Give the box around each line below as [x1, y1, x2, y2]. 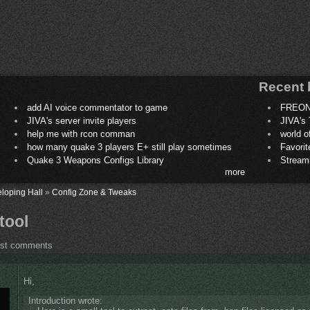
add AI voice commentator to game [26, 102, 167, 113]
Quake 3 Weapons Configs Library [26, 155, 164, 166]
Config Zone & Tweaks [52, 188, 136, 197]
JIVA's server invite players [26, 116, 136, 127]
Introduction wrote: [28, 295, 102, 307]
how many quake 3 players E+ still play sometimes [26, 142, 232, 153]
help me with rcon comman [26, 129, 135, 140]
